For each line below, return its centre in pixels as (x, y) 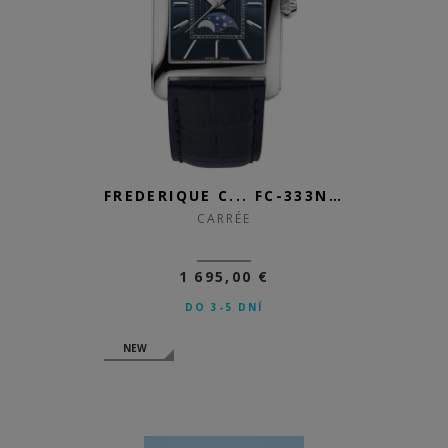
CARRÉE (224, 218)
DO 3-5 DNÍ (224, 307)
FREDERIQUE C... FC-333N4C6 (334, 195)
